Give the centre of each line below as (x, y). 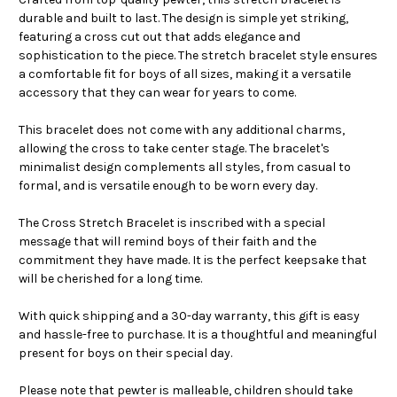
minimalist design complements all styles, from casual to (185, 167)
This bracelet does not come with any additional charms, (182, 130)
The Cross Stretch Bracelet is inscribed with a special (172, 223)
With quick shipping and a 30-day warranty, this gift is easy (189, 316)
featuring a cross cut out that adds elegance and (160, 37)
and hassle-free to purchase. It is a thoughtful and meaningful (198, 335)
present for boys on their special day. (125, 354)
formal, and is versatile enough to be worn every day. (168, 186)
